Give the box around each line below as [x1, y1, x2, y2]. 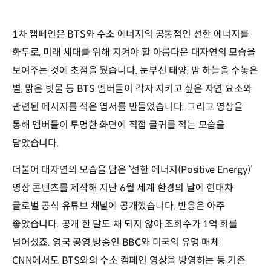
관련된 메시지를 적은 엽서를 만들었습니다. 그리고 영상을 [12, 100, 243, 114]
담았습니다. [12, 137, 59, 150]
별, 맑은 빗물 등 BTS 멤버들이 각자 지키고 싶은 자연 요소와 [12, 82, 252, 96]
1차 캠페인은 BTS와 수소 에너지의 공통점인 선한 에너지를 [12, 28, 250, 41]
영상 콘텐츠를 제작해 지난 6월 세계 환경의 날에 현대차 [12, 181, 233, 195]
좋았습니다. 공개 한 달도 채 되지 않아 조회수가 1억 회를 [12, 218, 238, 231]
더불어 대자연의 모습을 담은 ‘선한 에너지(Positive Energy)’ [12, 163, 253, 177]
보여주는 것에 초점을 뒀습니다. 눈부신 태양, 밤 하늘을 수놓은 [12, 64, 258, 77]
